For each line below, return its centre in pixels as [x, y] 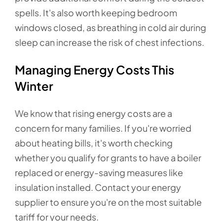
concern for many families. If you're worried [103, 128]
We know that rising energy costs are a [93, 113]
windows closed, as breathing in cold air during [110, 27]
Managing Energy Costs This [94, 70]
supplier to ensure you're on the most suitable [108, 202]
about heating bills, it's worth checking [94, 143]
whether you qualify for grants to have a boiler [108, 158]
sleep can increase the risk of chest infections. [110, 42]
